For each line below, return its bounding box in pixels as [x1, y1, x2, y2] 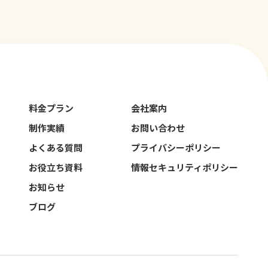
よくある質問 [29, 141, 83, 154]
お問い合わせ [131, 121, 185, 134]
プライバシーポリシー [131, 141, 221, 154]
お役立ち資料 [29, 160, 83, 173]
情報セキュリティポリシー [131, 160, 238, 173]
